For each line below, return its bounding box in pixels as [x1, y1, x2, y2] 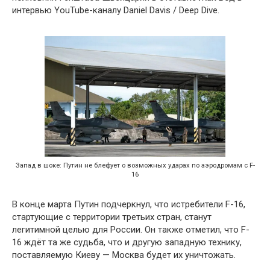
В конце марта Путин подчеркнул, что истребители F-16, [12, 198, 245, 210]
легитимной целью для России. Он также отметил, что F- [12, 224, 250, 235]
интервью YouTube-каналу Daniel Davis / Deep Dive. [12, 4, 219, 16]
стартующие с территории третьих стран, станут [12, 211, 212, 222]
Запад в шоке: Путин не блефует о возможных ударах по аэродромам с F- [15, 161, 255, 169]
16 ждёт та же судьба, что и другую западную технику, [12, 236, 242, 248]
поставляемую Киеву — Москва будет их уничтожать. [12, 249, 236, 260]
